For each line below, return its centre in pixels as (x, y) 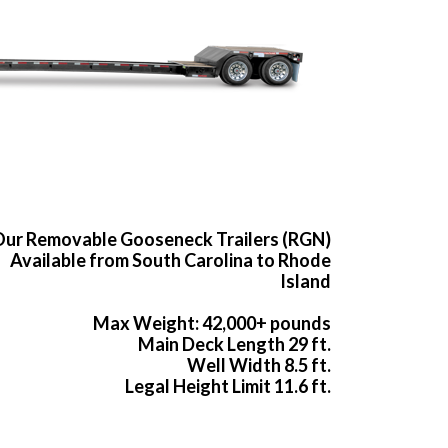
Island (305, 281)
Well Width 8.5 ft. (259, 365)
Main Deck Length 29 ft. (234, 344)
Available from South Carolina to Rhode (170, 260)
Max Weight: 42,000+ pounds (212, 323)
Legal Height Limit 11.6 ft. (228, 386)
